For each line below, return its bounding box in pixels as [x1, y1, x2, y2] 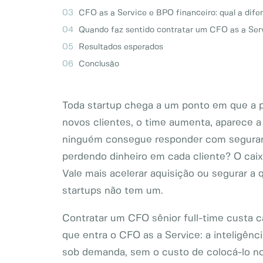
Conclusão [79, 60, 119, 68]
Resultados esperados [79, 43, 163, 51]
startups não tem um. [62, 186, 163, 195]
